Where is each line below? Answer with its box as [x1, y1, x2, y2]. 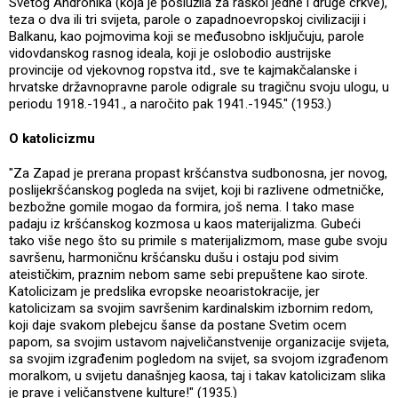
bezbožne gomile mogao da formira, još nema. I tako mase [9, 198, 354, 215]
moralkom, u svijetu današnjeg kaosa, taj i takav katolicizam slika [9, 367, 386, 384]
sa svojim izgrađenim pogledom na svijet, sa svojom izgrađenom [9, 350, 388, 367]
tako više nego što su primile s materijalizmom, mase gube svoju [9, 232, 387, 249]
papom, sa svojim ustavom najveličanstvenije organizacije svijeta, [9, 333, 389, 350]
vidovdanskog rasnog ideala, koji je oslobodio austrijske [9, 44, 331, 61]
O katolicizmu [9, 130, 95, 147]
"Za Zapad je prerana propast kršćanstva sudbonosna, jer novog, [9, 164, 387, 181]
